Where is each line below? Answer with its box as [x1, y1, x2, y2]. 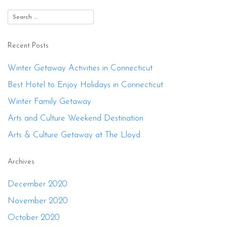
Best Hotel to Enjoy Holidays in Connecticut [8, 81, 163, 90]
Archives [8, 158, 34, 166]
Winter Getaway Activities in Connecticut [8, 64, 153, 73]
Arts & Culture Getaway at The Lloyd [8, 131, 140, 140]
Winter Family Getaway [8, 97, 91, 106]
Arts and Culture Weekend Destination [8, 114, 143, 123]
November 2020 [8, 197, 68, 206]
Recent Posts [8, 42, 49, 50]
